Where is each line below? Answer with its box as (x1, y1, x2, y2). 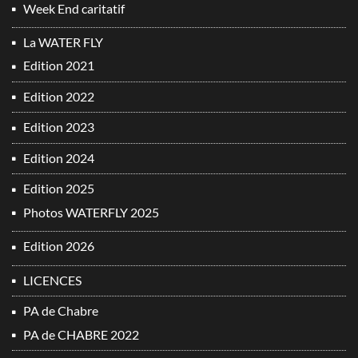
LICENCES (23, 272, 82, 288)
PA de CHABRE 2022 (23, 326, 139, 342)
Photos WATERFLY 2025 (23, 204, 159, 220)
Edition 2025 (23, 181, 94, 197)
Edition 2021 (23, 58, 94, 74)
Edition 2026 (23, 238, 94, 254)
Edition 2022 (23, 88, 94, 104)
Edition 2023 (23, 119, 94, 135)
